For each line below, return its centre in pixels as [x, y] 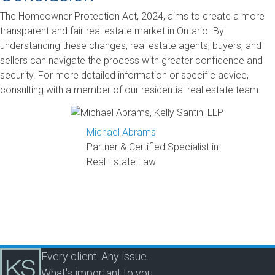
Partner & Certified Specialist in [153, 147]
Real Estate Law [122, 161]
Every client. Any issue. [95, 256]
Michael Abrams [122, 132]
